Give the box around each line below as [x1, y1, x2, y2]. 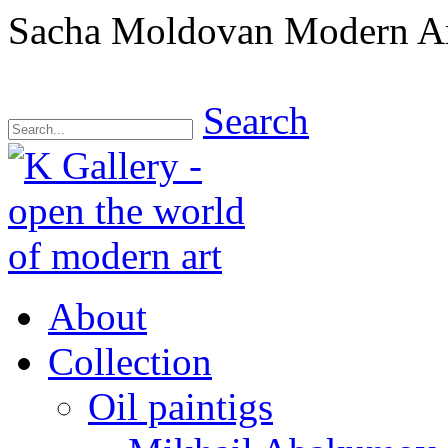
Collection [48, 340, 212, 383]
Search [203, 99, 309, 142]
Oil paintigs [88, 385, 273, 428]
